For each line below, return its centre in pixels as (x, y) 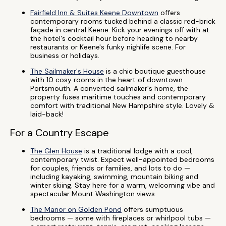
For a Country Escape (60, 133)
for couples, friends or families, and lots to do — (110, 168)
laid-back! (47, 114)
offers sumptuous (152, 209)
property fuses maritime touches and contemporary (118, 97)
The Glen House (56, 151)
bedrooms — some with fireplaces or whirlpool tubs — (121, 218)
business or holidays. (65, 55)
